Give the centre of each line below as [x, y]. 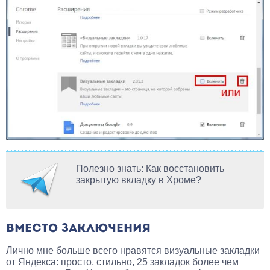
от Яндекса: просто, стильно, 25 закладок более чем [122, 262]
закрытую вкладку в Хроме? [139, 180]
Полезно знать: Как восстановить [150, 168]
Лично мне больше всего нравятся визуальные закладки [133, 250]
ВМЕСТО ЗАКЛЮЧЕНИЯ [78, 229]
